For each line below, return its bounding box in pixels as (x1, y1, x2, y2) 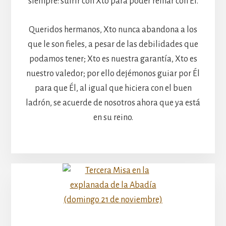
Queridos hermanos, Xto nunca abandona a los (29, 25, 197, 34)
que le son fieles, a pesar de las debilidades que (28, 39, 198, 49)
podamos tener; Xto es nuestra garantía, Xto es (29, 54, 197, 64)
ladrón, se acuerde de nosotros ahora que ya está (26, 98, 200, 107)
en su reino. (93, 112, 133, 122)
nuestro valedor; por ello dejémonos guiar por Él (26, 69, 200, 78)
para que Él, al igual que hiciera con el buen (34, 83, 192, 93)
